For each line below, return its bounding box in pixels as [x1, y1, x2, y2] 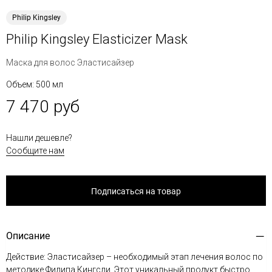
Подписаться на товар [91, 186, 181, 196]
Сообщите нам [6, 146, 64, 155]
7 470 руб [6, 97, 80, 117]
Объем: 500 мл [6, 80, 63, 89]
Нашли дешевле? [6, 133, 72, 143]
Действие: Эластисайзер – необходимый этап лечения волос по [6, 252, 263, 262]
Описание [6, 230, 50, 242]
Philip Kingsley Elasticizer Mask [6, 32, 188, 47]
